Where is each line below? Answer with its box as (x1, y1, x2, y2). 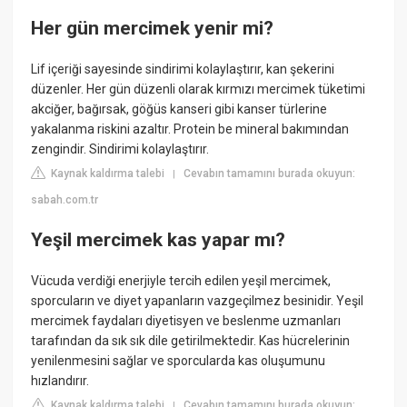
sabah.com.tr (31, 194, 99, 207)
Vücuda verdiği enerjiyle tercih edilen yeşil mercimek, (31, 273, 332, 288)
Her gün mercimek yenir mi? (31, 16, 274, 39)
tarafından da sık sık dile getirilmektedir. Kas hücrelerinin (31, 333, 351, 348)
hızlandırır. (31, 372, 90, 388)
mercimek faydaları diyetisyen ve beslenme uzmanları (31, 313, 342, 328)
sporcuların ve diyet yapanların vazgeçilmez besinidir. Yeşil (31, 293, 364, 308)
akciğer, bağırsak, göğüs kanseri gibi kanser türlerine (31, 102, 328, 117)
